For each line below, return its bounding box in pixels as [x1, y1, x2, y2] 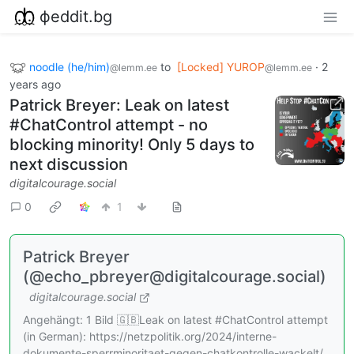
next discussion [9, 155, 128, 175]
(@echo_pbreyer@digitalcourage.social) [23, 267, 326, 287]
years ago [9, 77, 61, 92]
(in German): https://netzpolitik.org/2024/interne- [23, 330, 277, 344]
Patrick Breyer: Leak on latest [9, 96, 229, 115]
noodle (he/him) [29, 59, 110, 73]
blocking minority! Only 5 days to [9, 135, 254, 155]
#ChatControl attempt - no [9, 115, 208, 135]
